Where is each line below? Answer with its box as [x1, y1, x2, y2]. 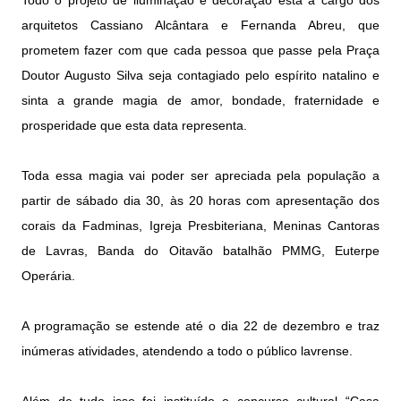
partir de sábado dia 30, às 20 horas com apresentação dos [21, 193, 380, 209]
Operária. [21, 269, 75, 284]
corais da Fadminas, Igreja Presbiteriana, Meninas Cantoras [21, 218, 380, 234]
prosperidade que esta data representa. [21, 118, 247, 133]
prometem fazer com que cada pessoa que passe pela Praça [21, 43, 380, 58]
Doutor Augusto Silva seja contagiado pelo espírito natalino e [21, 68, 380, 83]
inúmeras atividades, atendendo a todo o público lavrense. [21, 344, 353, 359]
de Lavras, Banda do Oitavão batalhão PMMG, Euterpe [21, 243, 380, 259]
